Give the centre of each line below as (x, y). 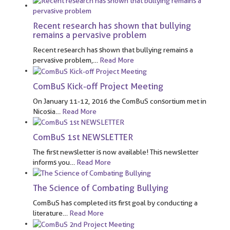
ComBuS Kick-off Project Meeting (98, 86)
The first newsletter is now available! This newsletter (116, 152)
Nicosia (44, 111)
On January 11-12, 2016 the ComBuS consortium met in (120, 101)
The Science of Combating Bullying (101, 188)
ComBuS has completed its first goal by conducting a (115, 203)
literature (48, 213)
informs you (51, 162)
